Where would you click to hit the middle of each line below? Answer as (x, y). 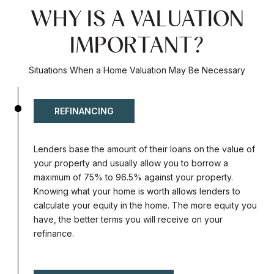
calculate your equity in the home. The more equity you (145, 206)
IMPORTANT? (137, 45)
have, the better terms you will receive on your (128, 220)
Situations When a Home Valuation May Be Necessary (137, 70)
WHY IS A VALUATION (137, 19)
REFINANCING (84, 111)
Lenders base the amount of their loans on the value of (144, 149)
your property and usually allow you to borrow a (131, 163)
